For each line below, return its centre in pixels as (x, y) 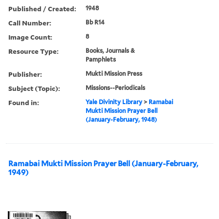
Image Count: (30, 37)
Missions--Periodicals (116, 88)
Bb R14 (95, 22)
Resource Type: (33, 51)
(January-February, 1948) (121, 119)
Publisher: (25, 74)
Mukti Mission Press (114, 73)
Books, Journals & (110, 50)
